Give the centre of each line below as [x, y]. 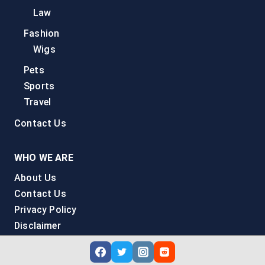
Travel [38, 102]
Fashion [42, 33]
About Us [35, 177]
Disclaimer [38, 226]
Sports [39, 86]
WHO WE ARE [44, 158]
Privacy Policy [46, 210]
